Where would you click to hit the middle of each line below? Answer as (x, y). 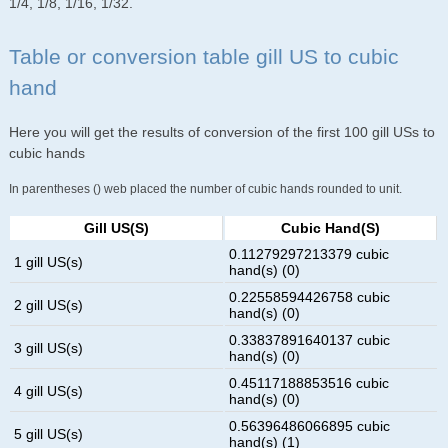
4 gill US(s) (49, 390)
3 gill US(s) (49, 347)
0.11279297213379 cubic (309, 253)
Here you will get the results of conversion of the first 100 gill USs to (221, 131)
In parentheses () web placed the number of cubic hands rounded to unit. (205, 188)
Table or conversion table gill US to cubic (203, 57)
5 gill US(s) (49, 433)
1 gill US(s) (49, 261)
